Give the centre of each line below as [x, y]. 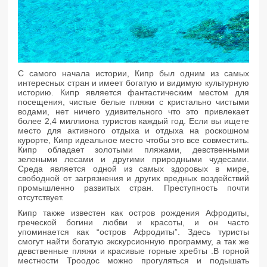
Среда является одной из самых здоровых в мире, [133, 168]
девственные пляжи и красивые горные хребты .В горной [133, 251]
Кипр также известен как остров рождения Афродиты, [133, 212]
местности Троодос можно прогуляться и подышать [133, 260]
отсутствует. [41, 197]
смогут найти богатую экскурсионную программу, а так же [133, 241]
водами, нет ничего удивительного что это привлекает [133, 111]
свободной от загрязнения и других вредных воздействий [133, 178]
